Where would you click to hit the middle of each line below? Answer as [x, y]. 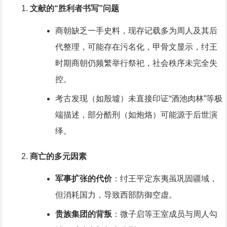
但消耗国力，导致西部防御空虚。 [116, 195]
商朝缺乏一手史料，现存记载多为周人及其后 [136, 31]
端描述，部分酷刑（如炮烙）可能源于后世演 [136, 115]
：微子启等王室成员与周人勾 [164, 214]
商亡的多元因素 [58, 157]
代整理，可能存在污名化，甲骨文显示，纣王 [136, 47]
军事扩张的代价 [83, 179]
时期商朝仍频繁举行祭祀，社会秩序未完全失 [136, 63]
